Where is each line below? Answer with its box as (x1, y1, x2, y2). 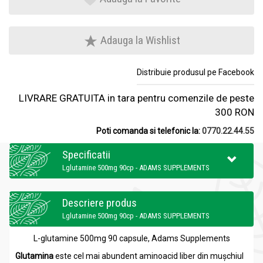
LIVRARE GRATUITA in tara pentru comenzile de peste (19, 92, 254, 104)
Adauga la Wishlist (97, 33, 180, 48)
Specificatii (62, 148, 110, 162)
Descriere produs (62, 196, 137, 210)
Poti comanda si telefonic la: (96, 126, 202, 136)
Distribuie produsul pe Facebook (137, 68, 254, 77)
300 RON (215, 106, 254, 119)
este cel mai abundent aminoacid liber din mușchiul (55, 251, 244, 261)
